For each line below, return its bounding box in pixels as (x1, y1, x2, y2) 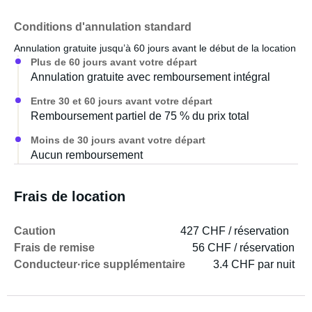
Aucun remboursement (31, 149, 143, 161)
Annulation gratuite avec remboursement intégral (31, 71, 270, 83)
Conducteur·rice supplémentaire (14, 258, 185, 270)
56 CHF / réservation (192, 242, 295, 253)
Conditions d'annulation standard (14, 21, 192, 33)
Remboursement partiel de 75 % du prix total (31, 110, 249, 122)
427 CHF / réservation (180, 225, 289, 237)
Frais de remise (14, 242, 95, 253)
